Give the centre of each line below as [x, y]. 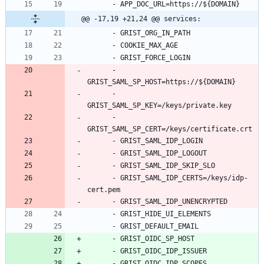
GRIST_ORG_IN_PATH [155, 33]
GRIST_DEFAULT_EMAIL [159, 227]
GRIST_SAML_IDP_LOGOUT [164, 154]
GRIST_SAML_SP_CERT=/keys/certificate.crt [170, 129]
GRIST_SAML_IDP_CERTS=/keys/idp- [184, 178]
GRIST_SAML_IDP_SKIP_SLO [168, 166]
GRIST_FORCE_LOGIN [155, 58]
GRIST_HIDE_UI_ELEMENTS [166, 214]
